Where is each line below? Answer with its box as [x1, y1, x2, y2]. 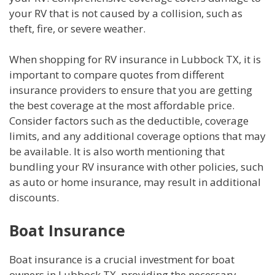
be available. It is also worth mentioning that [9, 144, 225, 159]
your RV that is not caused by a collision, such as [9, 6, 242, 20]
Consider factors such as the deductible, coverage [9, 114, 249, 128]
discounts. [9, 190, 59, 205]
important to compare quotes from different [9, 68, 224, 82]
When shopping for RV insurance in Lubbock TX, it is [9, 52, 261, 67]
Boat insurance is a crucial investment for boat [9, 252, 234, 266]
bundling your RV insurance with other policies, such [9, 160, 263, 174]
